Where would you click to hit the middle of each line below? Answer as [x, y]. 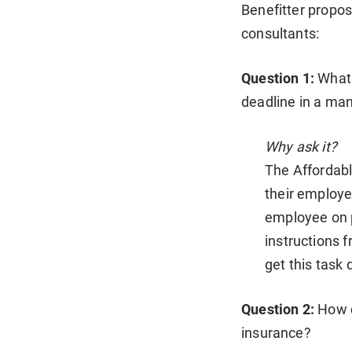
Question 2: [280, 310]
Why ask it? [301, 147]
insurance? [276, 333]
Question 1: [278, 79]
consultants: [280, 34]
